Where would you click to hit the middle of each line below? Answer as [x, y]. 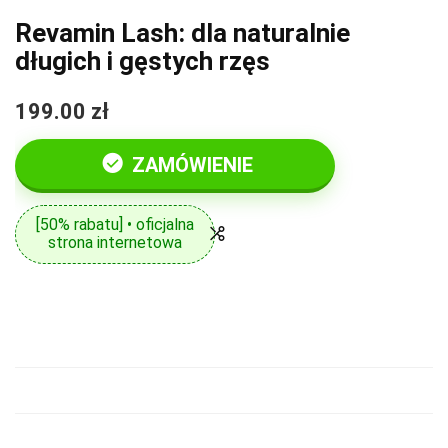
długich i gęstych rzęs [142, 61]
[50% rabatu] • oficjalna [115, 225]
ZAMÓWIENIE [190, 165]
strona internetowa [115, 243]
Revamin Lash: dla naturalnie [182, 33]
